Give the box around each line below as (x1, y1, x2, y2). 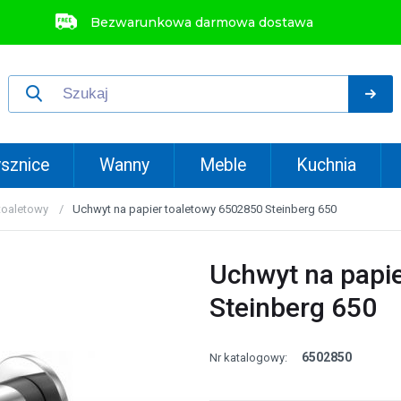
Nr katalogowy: (209, 351, 287, 364)
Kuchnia (296, 155, 357, 175)
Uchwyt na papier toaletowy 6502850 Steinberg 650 (73, 202, 337, 216)
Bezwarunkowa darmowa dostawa (90, 14, 313, 30)
